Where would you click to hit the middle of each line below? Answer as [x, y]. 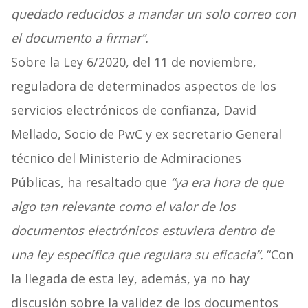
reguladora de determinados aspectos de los [143, 86]
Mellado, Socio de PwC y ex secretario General [146, 134]
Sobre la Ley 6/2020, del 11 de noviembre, [133, 62]
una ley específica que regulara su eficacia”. [137, 255]
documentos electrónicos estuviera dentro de [142, 231]
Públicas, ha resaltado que [90, 183]
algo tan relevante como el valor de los [123, 207]
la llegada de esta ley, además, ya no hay [130, 279]
